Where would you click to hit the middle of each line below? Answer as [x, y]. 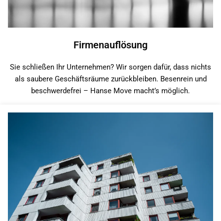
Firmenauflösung [110, 45]
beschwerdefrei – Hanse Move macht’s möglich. [110, 91]
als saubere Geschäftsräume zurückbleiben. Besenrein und [110, 79]
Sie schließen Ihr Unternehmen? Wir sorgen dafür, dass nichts [110, 67]
